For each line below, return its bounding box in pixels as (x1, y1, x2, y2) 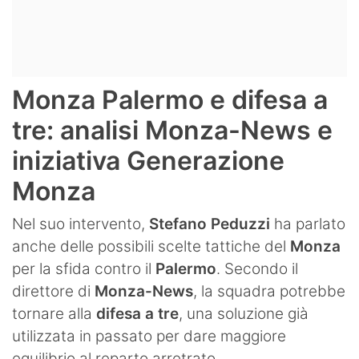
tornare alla (12, 304, 96, 323)
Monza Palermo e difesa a (12, 83, 328, 115)
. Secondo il (216, 259, 298, 278)
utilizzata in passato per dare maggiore (12, 326, 286, 345)
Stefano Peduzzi (149, 214, 270, 233)
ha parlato (270, 214, 345, 233)
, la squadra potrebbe (193, 281, 345, 301)
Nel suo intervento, (12, 214, 149, 233)
